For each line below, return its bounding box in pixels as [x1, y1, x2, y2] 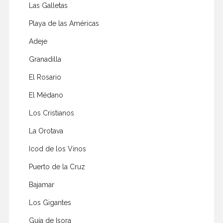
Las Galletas [28, 1, 68, 10]
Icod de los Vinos [28, 145, 86, 153]
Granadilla [28, 55, 61, 64]
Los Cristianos [28, 109, 74, 117]
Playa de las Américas [28, 19, 99, 28]
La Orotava [28, 127, 63, 135]
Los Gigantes [28, 199, 71, 207]
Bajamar [28, 181, 54, 189]
